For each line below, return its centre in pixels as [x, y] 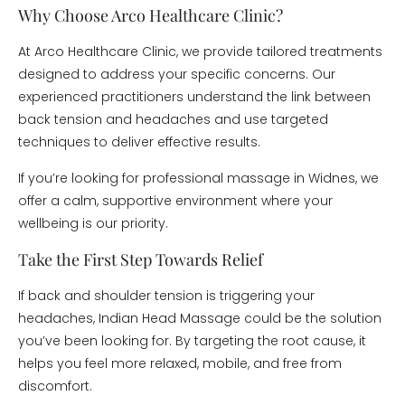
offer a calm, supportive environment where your [175, 201]
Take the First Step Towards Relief [141, 259]
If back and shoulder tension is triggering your [166, 296]
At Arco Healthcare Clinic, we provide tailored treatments [200, 52]
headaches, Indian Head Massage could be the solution [200, 318]
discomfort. [55, 386]
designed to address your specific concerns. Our [177, 74]
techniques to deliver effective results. [139, 142]
